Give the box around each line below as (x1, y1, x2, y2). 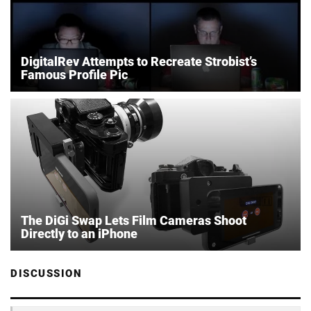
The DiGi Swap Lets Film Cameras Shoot (21, 212, 246, 228)
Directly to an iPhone (21, 226, 137, 241)
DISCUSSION (10, 267, 82, 280)
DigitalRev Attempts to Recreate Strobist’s (21, 53, 257, 69)
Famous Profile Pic (21, 67, 128, 82)
